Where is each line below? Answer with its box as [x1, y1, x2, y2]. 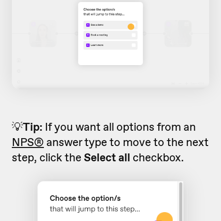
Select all [84, 150, 130, 165]
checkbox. [130, 150, 184, 165]
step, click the [12, 150, 84, 165]
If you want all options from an [45, 119, 196, 135]
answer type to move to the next [44, 135, 209, 150]
